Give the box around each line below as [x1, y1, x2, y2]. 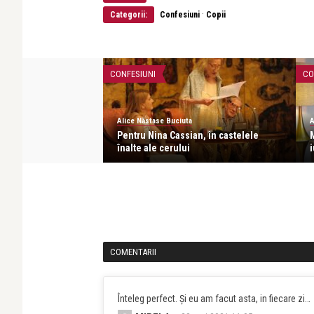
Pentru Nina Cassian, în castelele [117, 129, 259, 141]
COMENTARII [110, 246, 156, 257]
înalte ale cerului [117, 142, 190, 153]
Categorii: [110, 9, 147, 20]
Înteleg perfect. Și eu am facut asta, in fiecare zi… [118, 292, 310, 304]
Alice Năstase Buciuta [117, 116, 192, 125]
